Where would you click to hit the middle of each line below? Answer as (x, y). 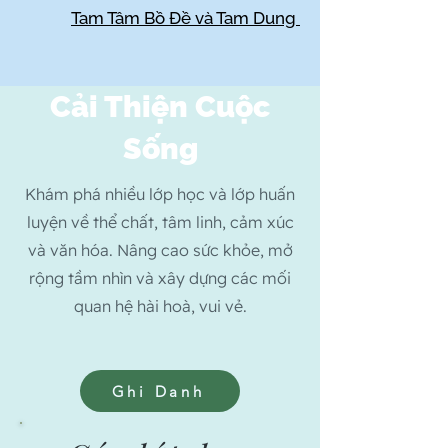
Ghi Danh (158, 391)
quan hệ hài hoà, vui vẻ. (160, 306)
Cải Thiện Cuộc (160, 106)
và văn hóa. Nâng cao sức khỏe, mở (160, 250)
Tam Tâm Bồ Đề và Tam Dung (185, 18)
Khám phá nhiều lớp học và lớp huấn (160, 194)
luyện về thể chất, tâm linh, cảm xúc (160, 222)
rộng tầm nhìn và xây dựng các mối (160, 278)
